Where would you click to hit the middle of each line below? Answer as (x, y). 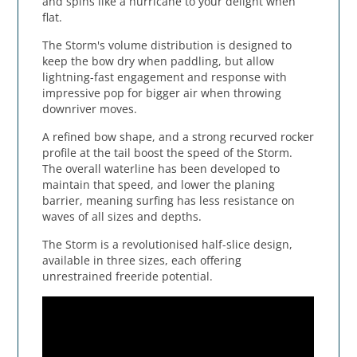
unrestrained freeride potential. (128, 277)
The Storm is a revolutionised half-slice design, (168, 245)
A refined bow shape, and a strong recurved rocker (178, 137)
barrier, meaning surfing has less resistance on (169, 201)
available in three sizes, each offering (142, 261)
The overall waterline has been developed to (161, 169)
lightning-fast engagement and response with (165, 77)
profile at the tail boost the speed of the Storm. (168, 153)
